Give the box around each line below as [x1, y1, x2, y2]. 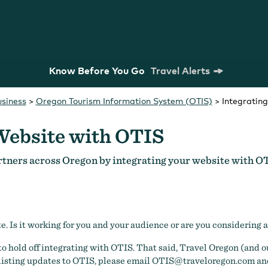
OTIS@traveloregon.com [152, 255, 255, 266]
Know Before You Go [48, 64, 147, 77]
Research [207, 218, 255, 232]
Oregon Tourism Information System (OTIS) [35, 96, 212, 106]
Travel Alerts [150, 64, 210, 77]
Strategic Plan [100, 218, 175, 232]
